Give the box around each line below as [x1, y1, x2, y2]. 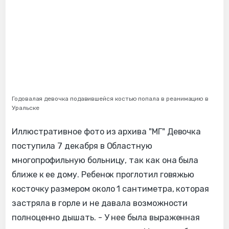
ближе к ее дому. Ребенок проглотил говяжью [12, 170, 195, 180]
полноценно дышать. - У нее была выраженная [12, 213, 200, 223]
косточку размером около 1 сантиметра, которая [12, 184, 210, 194]
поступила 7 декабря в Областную [12, 141, 152, 151]
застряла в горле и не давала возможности [12, 198, 188, 209]
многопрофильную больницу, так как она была [12, 155, 199, 166]
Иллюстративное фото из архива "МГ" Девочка [12, 127, 201, 137]
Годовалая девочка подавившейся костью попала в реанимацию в [12, 95, 209, 103]
